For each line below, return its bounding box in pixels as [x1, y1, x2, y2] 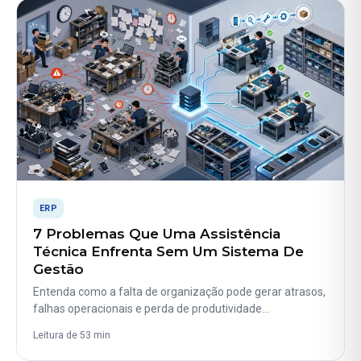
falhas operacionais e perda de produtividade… [33, 301, 269, 315]
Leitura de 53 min [33, 329, 110, 341]
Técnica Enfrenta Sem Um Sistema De [33, 243, 304, 260]
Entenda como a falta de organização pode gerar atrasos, [33, 284, 326, 298]
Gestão [33, 261, 84, 278]
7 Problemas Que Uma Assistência [33, 226, 280, 243]
